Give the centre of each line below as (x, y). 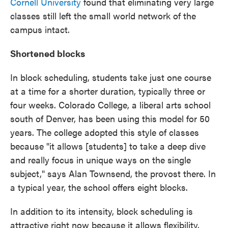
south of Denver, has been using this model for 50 (110, 118)
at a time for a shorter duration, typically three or (108, 91)
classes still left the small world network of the (103, 15)
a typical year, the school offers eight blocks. (99, 187)
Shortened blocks (48, 53)
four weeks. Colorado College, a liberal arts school (110, 104)
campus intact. (40, 29)
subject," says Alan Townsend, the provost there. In (113, 173)
